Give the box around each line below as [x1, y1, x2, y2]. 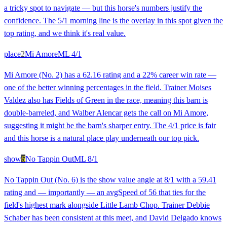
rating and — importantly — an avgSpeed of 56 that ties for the [4, 188, 206, 197]
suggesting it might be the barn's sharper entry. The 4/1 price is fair [4, 121, 216, 130]
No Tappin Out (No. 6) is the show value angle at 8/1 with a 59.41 [4, 175, 216, 184]
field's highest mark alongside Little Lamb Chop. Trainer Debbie [4, 201, 210, 210]
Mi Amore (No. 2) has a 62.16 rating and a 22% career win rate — [4, 70, 216, 80]
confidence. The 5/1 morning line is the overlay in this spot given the [4, 16, 223, 25]
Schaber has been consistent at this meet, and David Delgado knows [4, 213, 221, 222]
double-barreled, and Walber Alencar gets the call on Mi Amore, [4, 108, 208, 118]
